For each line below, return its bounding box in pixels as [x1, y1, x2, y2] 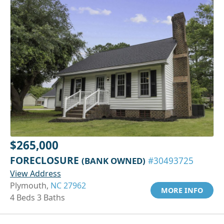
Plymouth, [10, 180, 50, 191]
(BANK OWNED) [81, 155, 145, 167]
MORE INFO [161, 185, 203, 195]
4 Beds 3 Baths [10, 192, 65, 203]
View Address [10, 168, 61, 179]
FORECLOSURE [10, 153, 81, 167]
